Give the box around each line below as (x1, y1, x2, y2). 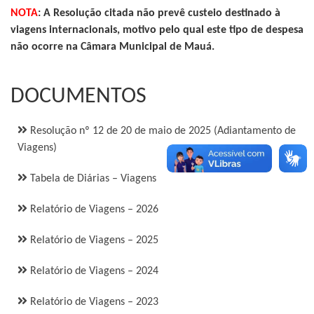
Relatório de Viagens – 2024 (27, 266, 158, 277)
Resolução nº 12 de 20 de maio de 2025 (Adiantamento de (27, 125, 296, 137)
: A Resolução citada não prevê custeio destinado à (38, 8, 280, 19)
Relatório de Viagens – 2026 (27, 204, 158, 215)
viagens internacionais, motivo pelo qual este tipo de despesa (11, 25, 303, 36)
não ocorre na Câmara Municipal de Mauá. (11, 41, 214, 53)
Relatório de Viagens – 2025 (27, 235, 158, 246)
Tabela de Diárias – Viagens (27, 173, 156, 184)
